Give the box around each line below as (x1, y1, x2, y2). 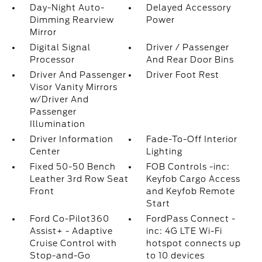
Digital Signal (29, 43, 91, 53)
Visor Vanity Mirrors (29, 82, 118, 92)
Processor (29, 55, 75, 65)
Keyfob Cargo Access (146, 174, 241, 184)
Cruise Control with (29, 239, 117, 249)
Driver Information (29, 135, 113, 144)
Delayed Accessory (146, 3, 232, 13)
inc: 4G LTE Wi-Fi (146, 226, 223, 236)
